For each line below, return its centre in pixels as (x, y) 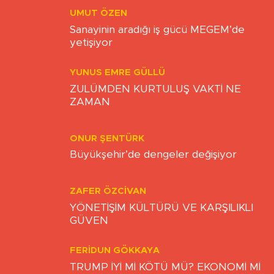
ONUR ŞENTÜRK (107, 152)
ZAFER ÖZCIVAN (108, 205)
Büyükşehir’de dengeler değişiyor (153, 168)
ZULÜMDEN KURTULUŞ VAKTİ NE (155, 102)
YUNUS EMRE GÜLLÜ (117, 86)
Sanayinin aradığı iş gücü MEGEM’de (157, 43)
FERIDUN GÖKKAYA (115, 264)
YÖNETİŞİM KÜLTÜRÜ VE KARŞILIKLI (161, 221)
